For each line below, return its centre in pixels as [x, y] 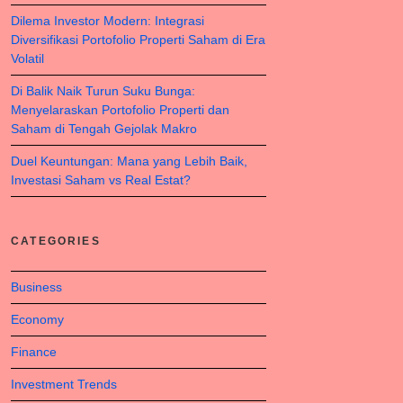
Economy [37, 319]
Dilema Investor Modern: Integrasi [107, 21]
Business [36, 287]
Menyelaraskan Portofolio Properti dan [120, 110]
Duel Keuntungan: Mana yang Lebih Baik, [129, 161]
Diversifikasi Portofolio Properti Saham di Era [138, 40]
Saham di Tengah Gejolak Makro [104, 129]
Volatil [27, 58]
